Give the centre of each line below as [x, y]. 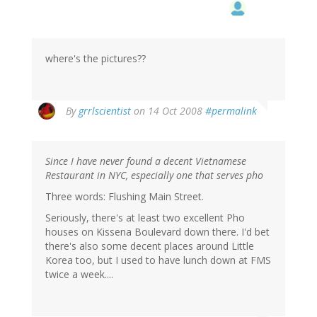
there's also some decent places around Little [150, 246]
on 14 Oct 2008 [168, 111]
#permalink [231, 111]
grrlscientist [105, 111]
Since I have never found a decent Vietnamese [146, 161]
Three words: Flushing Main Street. [125, 197]
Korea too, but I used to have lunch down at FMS [158, 260]
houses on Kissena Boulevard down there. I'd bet [157, 232]
